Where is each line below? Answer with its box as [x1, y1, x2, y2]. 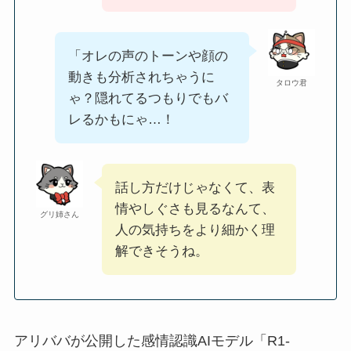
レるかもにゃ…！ [67, 111, 175, 127]
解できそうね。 [114, 243, 208, 259]
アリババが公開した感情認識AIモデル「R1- [13, 332, 290, 349]
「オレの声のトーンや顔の [67, 48, 228, 63]
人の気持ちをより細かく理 [114, 222, 275, 237]
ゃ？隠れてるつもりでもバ [67, 90, 228, 106]
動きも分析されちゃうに [67, 69, 215, 85]
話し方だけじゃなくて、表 [114, 179, 275, 195]
